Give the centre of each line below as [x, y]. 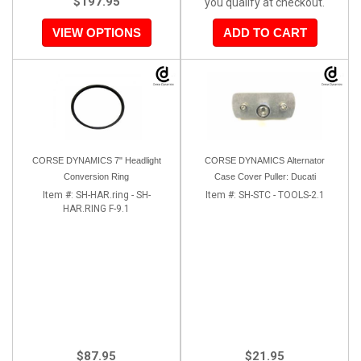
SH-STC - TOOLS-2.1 [281, 195]
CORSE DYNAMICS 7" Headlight [96, 160]
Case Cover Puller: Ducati [265, 176]
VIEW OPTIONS [96, 32]
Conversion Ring [96, 176]
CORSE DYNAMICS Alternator [265, 160]
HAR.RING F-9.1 [96, 208]
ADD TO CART [265, 32]
